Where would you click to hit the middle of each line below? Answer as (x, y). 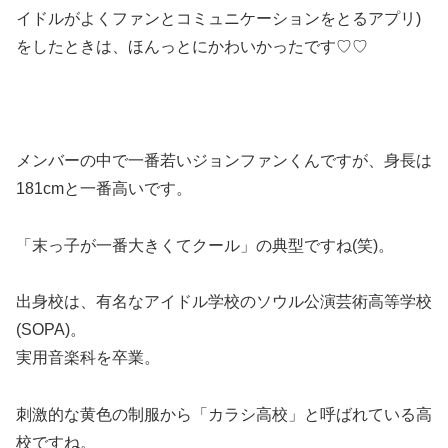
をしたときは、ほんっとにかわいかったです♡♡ (192, 47)
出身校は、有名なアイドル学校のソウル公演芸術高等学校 (224, 302)
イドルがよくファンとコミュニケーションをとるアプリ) (218, 19)
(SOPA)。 (51, 330)
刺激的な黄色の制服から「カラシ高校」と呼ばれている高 (224, 415)
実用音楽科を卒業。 (88, 358)
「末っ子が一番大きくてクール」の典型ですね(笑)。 (205, 245)
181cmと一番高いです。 (104, 188)
